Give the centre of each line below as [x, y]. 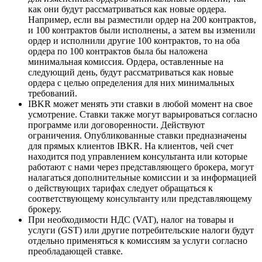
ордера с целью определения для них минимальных [131, 83]
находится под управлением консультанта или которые [138, 157]
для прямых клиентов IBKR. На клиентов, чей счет [131, 146]
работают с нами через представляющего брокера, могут [141, 167]
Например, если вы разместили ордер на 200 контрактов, [142, 20]
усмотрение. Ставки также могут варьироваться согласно [143, 115]
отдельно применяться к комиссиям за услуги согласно [138, 241]
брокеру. [45, 209]
